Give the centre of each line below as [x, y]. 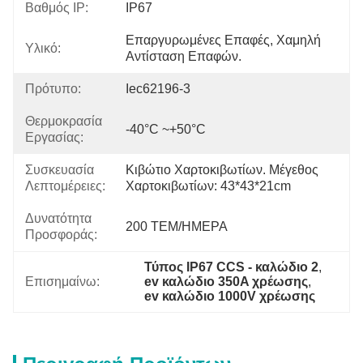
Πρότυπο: [53, 89]
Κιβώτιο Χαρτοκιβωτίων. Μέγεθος [222, 170]
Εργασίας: [54, 137]
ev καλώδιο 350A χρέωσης [226, 282]
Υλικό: [43, 48]
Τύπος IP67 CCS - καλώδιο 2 [232, 267]
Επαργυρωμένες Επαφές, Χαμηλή [223, 40]
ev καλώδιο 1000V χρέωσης [230, 296]
